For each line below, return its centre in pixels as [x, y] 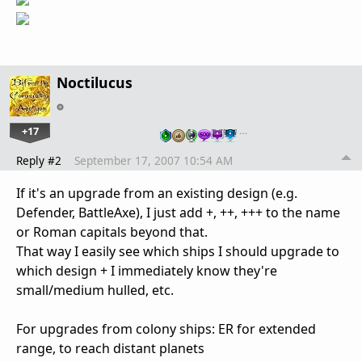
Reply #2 [39, 160]
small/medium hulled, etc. [95, 290]
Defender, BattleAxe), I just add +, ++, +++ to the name [178, 212]
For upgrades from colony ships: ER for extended [166, 328]
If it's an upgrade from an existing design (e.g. [157, 193]
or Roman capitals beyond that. [112, 232]
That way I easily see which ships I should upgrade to [178, 251]
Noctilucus [95, 82]
